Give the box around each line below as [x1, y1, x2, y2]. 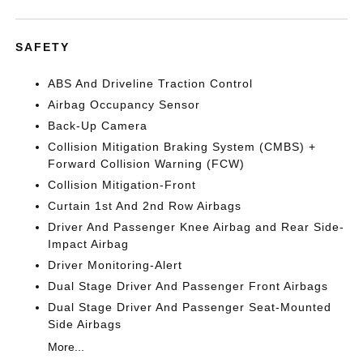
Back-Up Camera [48, 118, 148, 132]
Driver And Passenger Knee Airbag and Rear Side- [48, 220, 345, 233]
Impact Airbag [48, 237, 130, 250]
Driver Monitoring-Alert [48, 258, 183, 271]
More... [48, 340, 85, 353]
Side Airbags [48, 317, 122, 331]
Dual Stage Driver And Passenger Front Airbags [48, 279, 329, 293]
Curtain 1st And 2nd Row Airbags [48, 199, 242, 212]
